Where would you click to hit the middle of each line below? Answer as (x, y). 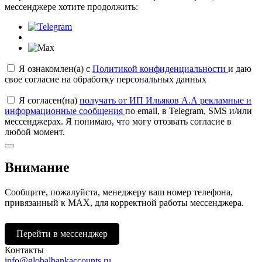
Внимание (37, 167)
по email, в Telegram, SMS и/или (189, 111)
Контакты (24, 250)
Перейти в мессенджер (62, 233)
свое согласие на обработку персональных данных (106, 79)
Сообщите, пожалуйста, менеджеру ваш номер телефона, (119, 192)
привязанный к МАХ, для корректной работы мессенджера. (124, 202)
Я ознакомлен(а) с (56, 68)
